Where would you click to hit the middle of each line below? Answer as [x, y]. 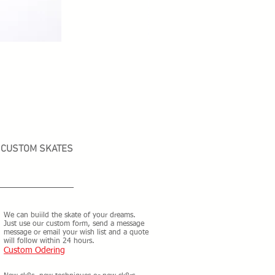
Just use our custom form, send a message [74, 224]
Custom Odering [34, 250]
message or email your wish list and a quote [76, 233]
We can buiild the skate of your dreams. [70, 215]
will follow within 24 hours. [49, 241]
